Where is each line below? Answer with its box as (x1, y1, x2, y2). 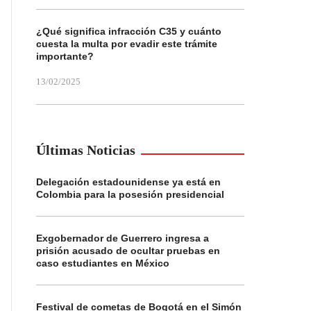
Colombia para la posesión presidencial (36, 189, 224, 200)
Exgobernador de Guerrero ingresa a (36, 233, 209, 244)
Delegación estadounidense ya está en (36, 176, 221, 187)
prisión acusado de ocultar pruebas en (36, 245, 220, 256)
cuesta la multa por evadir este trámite (36, 38, 217, 49)
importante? (36, 51, 94, 62)
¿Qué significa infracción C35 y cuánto (36, 26, 221, 37)
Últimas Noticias (36, 142, 135, 158)
